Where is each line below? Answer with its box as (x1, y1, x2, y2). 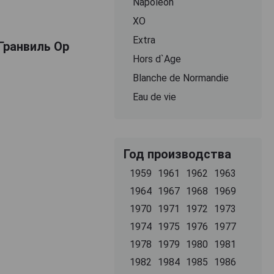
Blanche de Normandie (132, 72, 229, 84)
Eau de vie (132, 91, 176, 103)
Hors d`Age (132, 53, 181, 65)
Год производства (123, 146, 231, 161)
